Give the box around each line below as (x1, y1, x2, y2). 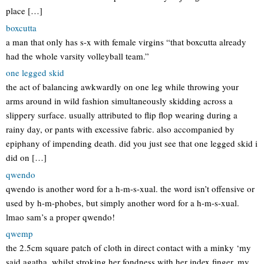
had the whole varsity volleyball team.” (6, 49, 149, 62)
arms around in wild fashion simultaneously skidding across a (6, 95, 233, 107)
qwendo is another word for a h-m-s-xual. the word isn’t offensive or (6, 182, 255, 194)
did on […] (6, 151, 47, 163)
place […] (6, 5, 42, 16)
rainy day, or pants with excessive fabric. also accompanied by (6, 123, 235, 135)
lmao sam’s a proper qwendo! (6, 210, 115, 223)
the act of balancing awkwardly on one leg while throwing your (6, 81, 239, 93)
